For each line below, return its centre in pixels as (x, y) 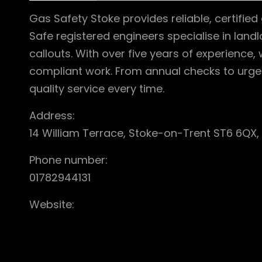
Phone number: (68, 160)
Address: (52, 116)
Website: (52, 205)
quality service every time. (97, 89)
